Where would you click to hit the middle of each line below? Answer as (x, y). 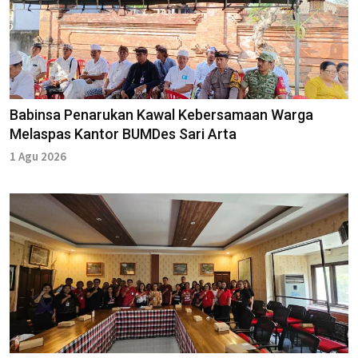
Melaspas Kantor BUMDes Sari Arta (123, 133)
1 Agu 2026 (38, 156)
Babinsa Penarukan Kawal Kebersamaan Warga (161, 114)
